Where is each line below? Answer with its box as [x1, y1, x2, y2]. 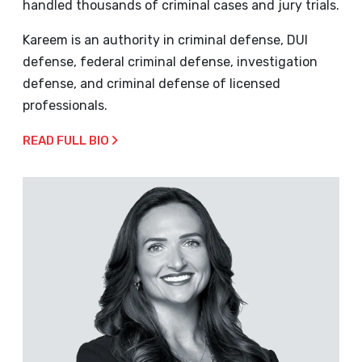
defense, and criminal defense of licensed [23, 76, 280, 92]
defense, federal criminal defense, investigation [23, 54, 318, 70]
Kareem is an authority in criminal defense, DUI [23, 32, 308, 48]
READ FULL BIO [23, 133, 112, 149]
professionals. [23, 98, 107, 114]
